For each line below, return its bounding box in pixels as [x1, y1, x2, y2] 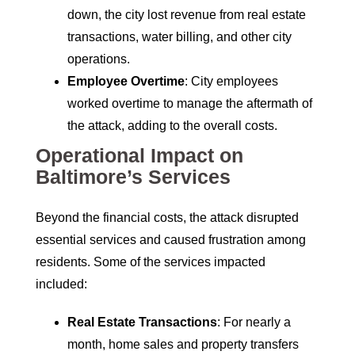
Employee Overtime [67, 74, 185, 89]
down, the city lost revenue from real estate [67, 8, 306, 22]
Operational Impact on [36, 144, 243, 167]
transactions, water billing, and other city [67, 30, 292, 44]
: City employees [185, 74, 278, 89]
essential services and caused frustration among [36, 233, 306, 247]
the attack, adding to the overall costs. [67, 119, 277, 133]
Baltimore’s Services [36, 166, 231, 189]
